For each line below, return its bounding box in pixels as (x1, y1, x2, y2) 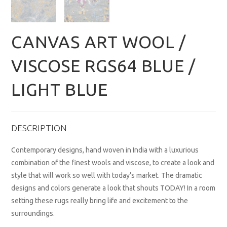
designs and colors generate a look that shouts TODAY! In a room (11, 184, 216, 193)
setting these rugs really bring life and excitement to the (11, 197, 188, 205)
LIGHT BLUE (11, 80, 108, 99)
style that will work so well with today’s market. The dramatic (11, 171, 203, 180)
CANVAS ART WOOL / (11, 32, 186, 52)
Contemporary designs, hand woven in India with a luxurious (11, 146, 199, 155)
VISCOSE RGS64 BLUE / (11, 56, 196, 75)
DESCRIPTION (11, 123, 67, 133)
